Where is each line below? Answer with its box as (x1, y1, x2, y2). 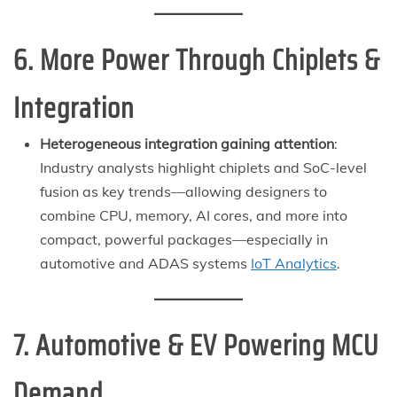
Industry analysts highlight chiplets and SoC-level (40, 158, 367, 176)
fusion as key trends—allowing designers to (40, 182, 327, 200)
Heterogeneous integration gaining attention (40, 134, 334, 152)
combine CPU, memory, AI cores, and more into (40, 206, 347, 224)
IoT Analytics (251, 253, 337, 272)
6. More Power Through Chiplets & (13, 37, 380, 82)
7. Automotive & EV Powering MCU (13, 323, 378, 368)
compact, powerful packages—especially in (40, 230, 328, 248)
